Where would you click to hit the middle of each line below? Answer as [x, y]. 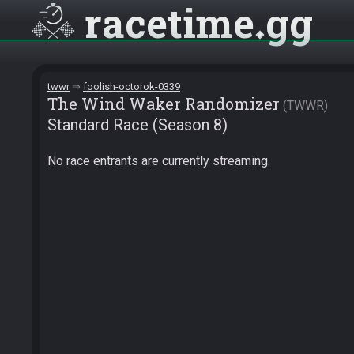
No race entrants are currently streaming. [159, 161]
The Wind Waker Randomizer [164, 104]
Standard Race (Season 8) [137, 125]
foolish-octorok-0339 [132, 87]
